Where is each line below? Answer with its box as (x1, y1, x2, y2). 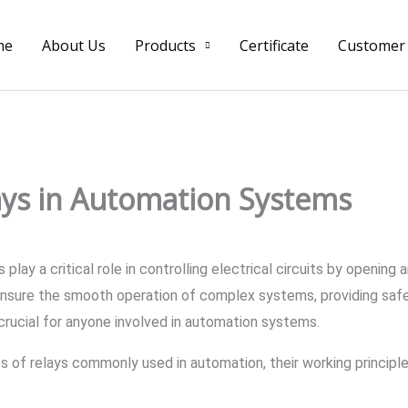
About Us (42, 35, 106, 56)
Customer (338, 35, 405, 56)
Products (135, 35, 196, 56)
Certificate (240, 35, 309, 56)
